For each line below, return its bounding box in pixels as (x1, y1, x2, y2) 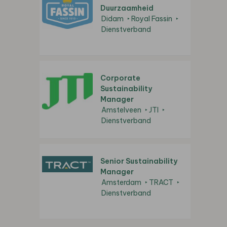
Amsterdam (101, 178, 141, 187)
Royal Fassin (131, 14, 172, 24)
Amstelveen (101, 105, 141, 115)
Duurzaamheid (100, 4, 154, 13)
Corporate (100, 73, 140, 83)
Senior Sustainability (100, 157, 177, 166)
